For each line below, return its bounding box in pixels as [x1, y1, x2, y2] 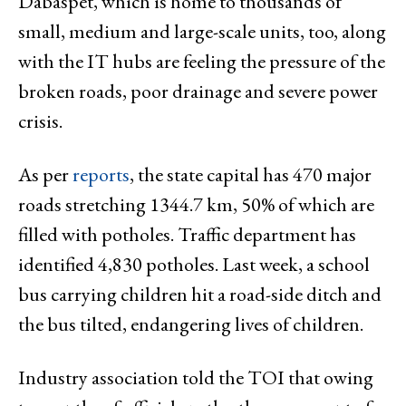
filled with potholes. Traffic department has [18, 221, 356, 248]
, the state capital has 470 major [130, 161, 372, 188]
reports [72, 161, 130, 188]
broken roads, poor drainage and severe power [18, 78, 378, 105]
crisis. [18, 108, 63, 135]
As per [18, 161, 72, 188]
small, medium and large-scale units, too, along [18, 18, 386, 45]
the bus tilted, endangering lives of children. [18, 311, 363, 338]
